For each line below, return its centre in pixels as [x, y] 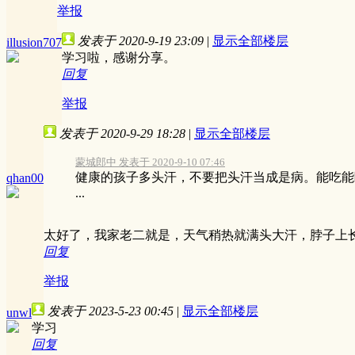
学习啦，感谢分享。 [119, 57]
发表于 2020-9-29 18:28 [122, 133]
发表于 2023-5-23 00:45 [111, 311]
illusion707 [34, 42]
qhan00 [25, 177]
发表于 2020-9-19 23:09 [141, 40]
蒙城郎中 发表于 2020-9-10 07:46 [150, 162]
